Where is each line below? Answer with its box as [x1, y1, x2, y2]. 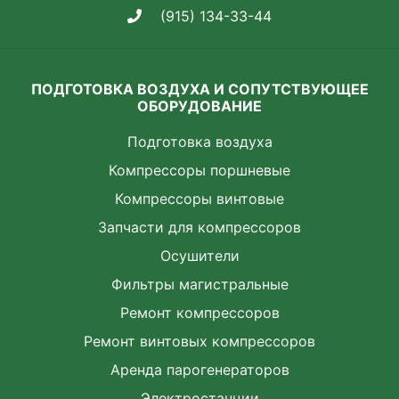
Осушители [159, 247, 240, 265]
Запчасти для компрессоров [98, 218, 301, 237]
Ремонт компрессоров [119, 304, 280, 322]
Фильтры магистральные [110, 275, 289, 294]
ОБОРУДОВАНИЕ [137, 97, 262, 116]
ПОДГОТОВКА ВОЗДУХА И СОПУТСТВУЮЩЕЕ [30, 80, 369, 99]
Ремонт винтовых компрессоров [84, 332, 315, 351]
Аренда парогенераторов [110, 361, 289, 379]
